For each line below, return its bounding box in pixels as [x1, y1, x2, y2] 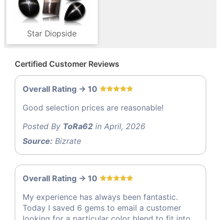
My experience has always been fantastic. [23, 192, 178, 202]
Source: [23, 136, 53, 146]
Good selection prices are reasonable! [23, 103, 164, 113]
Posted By [23, 121, 63, 132]
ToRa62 [63, 121, 93, 132]
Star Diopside [27, 28, 77, 38]
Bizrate [53, 136, 81, 146]
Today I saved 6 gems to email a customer [23, 203, 181, 213]
